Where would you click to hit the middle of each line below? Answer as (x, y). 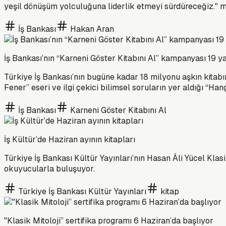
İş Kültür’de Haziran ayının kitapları (70, 139)
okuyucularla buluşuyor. (49, 168)
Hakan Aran (92, 29)
